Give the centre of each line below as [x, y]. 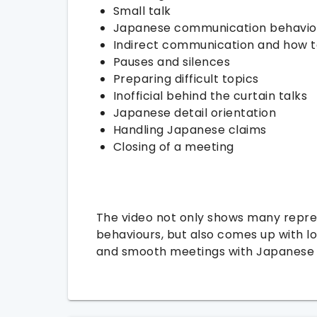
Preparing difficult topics [186, 79]
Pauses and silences [171, 62]
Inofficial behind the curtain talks [210, 96]
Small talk [142, 11]
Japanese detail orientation [194, 113]
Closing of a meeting [173, 147]
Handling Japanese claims [190, 130]
